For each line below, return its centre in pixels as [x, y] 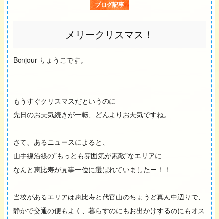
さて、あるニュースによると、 [61, 142]
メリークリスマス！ [109, 34]
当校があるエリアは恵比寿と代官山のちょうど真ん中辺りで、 [109, 197]
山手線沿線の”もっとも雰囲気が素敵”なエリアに [88, 156]
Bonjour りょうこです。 [50, 60]
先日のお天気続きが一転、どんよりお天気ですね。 [92, 115]
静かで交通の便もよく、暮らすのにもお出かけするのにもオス [109, 210]
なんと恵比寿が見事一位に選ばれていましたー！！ [92, 169]
